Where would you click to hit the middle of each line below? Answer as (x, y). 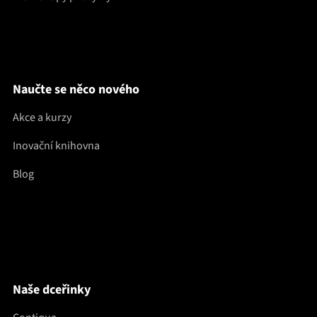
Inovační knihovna (56, 145)
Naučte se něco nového (76, 89)
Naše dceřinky (51, 290)
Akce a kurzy (42, 117)
